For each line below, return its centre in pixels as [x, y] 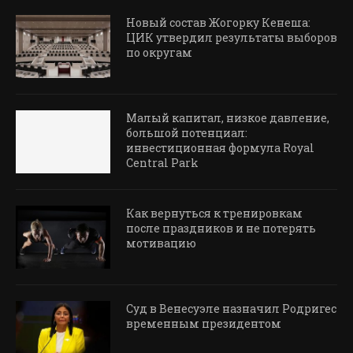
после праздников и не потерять [221, 228]
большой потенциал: [187, 132]
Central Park [162, 162]
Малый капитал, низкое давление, [228, 117]
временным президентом [204, 323]
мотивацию [161, 243]
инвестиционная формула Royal [220, 147]
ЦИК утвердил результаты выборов [232, 37]
